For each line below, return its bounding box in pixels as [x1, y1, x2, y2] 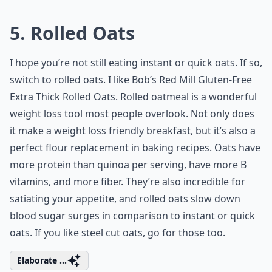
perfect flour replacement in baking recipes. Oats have [10, 141, 260, 154]
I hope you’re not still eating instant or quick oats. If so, [10, 56, 262, 69]
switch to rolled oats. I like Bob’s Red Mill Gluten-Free [10, 73, 252, 86]
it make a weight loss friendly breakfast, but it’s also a [10, 124, 256, 137]
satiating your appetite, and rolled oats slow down [10, 192, 240, 205]
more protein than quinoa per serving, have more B [10, 158, 246, 171]
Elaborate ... [17, 254, 67, 266]
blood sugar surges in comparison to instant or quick [10, 209, 255, 222]
